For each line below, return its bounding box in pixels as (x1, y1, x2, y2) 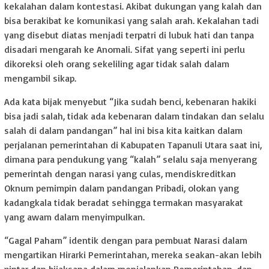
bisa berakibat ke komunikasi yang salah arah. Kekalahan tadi (4, 14, 259, 27)
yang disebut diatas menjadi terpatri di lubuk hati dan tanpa (4, 29, 254, 41)
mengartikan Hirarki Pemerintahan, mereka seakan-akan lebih (4, 249, 262, 261)
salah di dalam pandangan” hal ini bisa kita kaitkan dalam (4, 124, 243, 137)
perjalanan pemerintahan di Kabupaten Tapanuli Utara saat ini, (4, 139, 262, 151)
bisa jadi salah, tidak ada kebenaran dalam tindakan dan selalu (4, 110, 264, 122)
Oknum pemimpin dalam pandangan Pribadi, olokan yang (4, 182, 239, 195)
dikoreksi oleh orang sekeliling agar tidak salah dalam (4, 58, 229, 70)
